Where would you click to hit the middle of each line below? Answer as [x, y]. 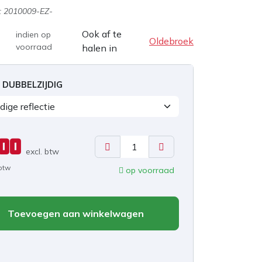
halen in [99, 48]
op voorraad [149, 170]
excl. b [37, 151]
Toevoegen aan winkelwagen [74, 213]
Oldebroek [171, 41]
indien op [33, 34]
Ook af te [101, 34]
